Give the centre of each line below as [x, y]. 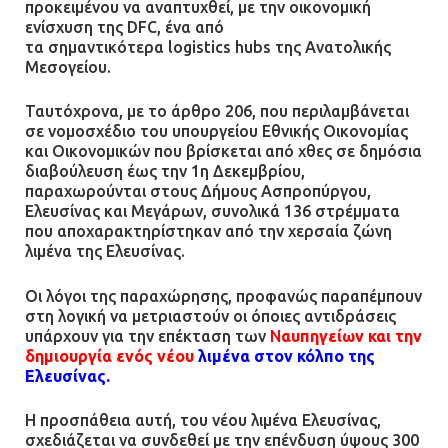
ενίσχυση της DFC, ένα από [124, 26]
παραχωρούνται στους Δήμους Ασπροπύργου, [198, 191]
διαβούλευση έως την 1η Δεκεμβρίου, [165, 171]
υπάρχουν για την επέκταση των [147, 335]
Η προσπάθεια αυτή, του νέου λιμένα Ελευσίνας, [203, 420]
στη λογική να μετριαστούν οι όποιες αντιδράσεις [210, 315]
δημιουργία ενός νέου [111, 355]
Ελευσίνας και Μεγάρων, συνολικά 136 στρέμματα [212, 211]
